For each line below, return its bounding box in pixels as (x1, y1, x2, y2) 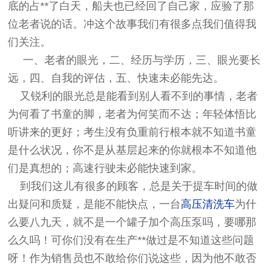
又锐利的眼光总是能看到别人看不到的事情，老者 (8, 90, 258, 103)
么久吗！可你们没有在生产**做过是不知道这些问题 (8, 234, 255, 247)
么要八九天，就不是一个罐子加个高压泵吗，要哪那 (8, 216, 257, 229)
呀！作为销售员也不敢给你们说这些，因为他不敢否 (8, 252, 257, 265)
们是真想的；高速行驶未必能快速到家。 (8, 162, 203, 175)
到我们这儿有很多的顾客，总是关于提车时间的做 (8, 180, 258, 193)
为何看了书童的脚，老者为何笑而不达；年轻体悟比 (8, 108, 257, 121)
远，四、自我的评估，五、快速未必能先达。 (8, 72, 225, 85)
